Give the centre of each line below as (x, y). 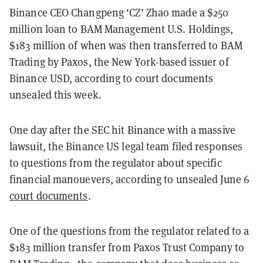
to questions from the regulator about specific (116, 163)
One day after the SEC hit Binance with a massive (122, 130)
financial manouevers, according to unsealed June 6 (129, 179)
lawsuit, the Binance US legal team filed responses (126, 146)
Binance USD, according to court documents (112, 78)
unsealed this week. (55, 95)
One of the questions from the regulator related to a (129, 231)
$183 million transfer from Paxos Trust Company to (127, 247)
